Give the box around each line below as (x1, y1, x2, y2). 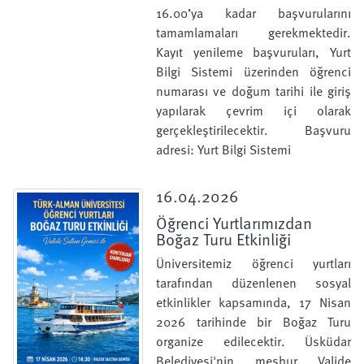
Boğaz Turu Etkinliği (156, 227, 291, 251)
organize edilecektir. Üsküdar (156, 331, 351, 351)
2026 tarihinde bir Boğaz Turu (156, 312, 351, 331)
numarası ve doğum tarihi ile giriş (156, 81, 351, 101)
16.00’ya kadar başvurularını (156, 3, 351, 23)
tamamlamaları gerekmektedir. (156, 23, 351, 42)
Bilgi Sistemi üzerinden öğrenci (156, 62, 351, 81)
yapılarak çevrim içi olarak (156, 101, 351, 120)
